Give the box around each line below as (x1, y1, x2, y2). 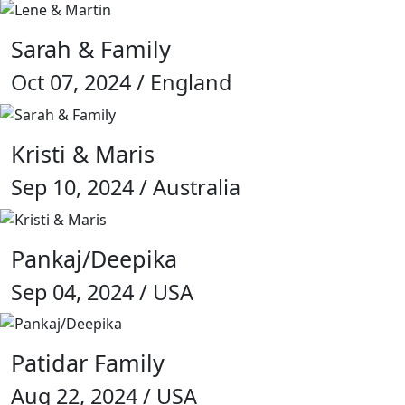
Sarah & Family (11, 33, 171, 65)
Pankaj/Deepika (11, 242, 177, 274)
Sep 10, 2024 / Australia (11, 172, 240, 202)
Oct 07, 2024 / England (11, 68, 231, 98)
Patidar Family (11, 347, 165, 379)
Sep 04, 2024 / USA (11, 277, 193, 306)
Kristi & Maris (11, 137, 155, 169)
